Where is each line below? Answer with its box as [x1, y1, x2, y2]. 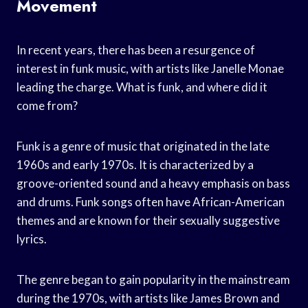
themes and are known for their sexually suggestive [16, 212, 280, 228]
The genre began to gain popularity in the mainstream [16, 272, 290, 287]
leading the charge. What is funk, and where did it [16, 79, 267, 94]
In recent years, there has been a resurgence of [16, 42, 255, 57]
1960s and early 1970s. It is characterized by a [16, 157, 254, 172]
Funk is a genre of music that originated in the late [16, 138, 269, 153]
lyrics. [16, 231, 47, 246]
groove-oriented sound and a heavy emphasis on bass [16, 175, 290, 190]
